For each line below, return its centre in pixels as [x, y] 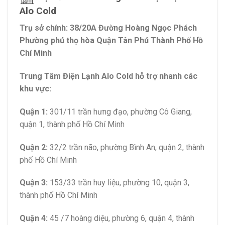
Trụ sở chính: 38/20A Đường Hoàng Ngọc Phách [108, 28]
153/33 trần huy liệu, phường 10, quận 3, [119, 183]
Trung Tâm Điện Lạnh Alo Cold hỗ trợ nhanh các [108, 76]
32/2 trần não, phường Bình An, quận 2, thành [126, 147]
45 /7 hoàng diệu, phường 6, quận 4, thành [121, 218]
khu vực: [35, 88]
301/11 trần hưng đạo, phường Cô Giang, [120, 111]
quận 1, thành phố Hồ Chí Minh [72, 124]
